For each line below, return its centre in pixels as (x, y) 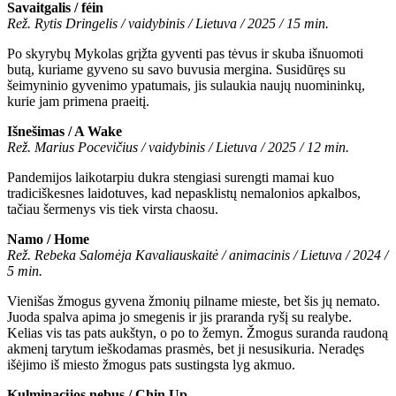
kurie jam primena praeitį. (78, 102)
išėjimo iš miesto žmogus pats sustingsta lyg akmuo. (151, 365)
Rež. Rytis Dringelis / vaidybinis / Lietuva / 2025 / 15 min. (168, 24)
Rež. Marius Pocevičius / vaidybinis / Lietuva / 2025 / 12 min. (178, 148)
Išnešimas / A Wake (65, 132)
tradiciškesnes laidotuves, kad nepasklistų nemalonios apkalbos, (184, 194)
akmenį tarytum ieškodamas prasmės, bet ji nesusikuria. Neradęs (186, 349)
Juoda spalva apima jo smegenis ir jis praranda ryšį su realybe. (179, 317)
